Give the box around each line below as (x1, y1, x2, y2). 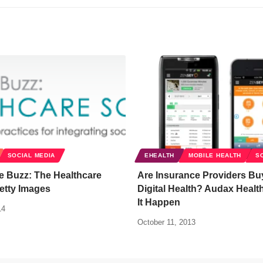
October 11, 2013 (137, 218, 195, 227)
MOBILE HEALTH (188, 152, 242, 159)
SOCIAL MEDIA (7, 152, 56, 159)
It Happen (137, 197, 180, 208)
